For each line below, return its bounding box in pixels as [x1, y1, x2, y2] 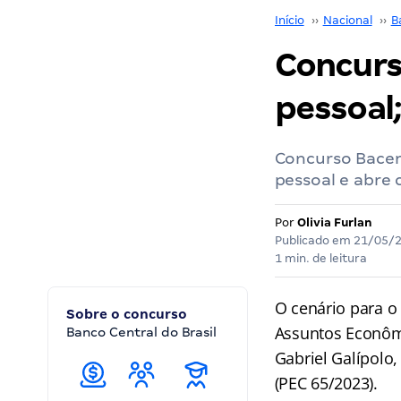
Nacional [322, 13, 372, 27]
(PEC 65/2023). [274, 372, 378, 394]
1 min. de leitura [274, 252, 367, 265]
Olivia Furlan [296, 216, 372, 229]
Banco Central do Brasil [66, 325, 217, 339]
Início [274, 13, 304, 27]
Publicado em [274, 234, 354, 247]
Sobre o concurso [66, 307, 187, 321]
